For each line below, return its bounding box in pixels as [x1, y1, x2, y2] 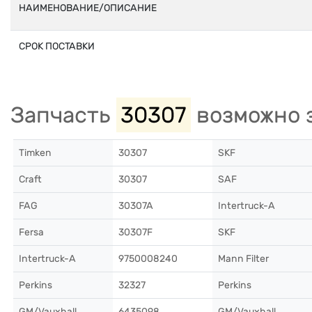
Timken [19, 147, 52, 159]
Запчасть [10, 102, 116, 128]
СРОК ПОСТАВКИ [19, 40, 95, 52]
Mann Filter [218, 253, 269, 265]
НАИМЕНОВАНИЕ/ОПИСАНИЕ [19, 2, 157, 14]
